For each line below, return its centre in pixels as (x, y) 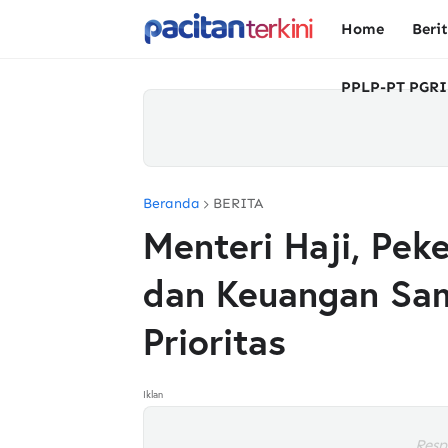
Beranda (171, 203)
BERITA (238, 203)
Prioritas (214, 341)
